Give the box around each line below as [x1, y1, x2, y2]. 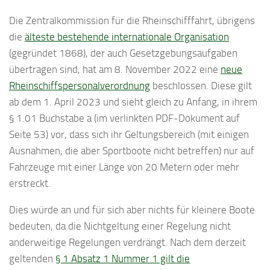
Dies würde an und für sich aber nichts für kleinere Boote [9, 203, 255, 216]
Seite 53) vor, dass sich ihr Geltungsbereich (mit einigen [9, 128, 249, 140]
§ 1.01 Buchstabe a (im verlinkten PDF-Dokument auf [9, 112, 240, 124]
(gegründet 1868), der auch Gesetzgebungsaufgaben [9, 47, 237, 59]
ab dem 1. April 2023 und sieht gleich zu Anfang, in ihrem [9, 96, 257, 108]
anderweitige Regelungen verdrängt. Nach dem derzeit [9, 236, 246, 248]
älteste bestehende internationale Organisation [25, 31, 229, 43]
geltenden [9, 252, 55, 265]
